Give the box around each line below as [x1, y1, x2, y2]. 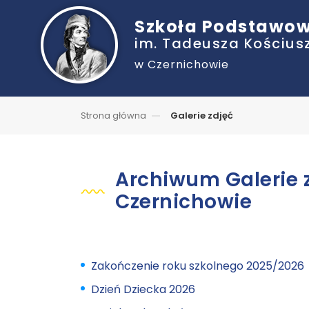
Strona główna [81, 109, 146, 122]
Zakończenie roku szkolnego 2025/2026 [91, 258, 304, 274]
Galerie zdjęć [170, 109, 233, 122]
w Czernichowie [134, 57, 229, 72]
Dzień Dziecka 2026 [91, 281, 195, 297]
